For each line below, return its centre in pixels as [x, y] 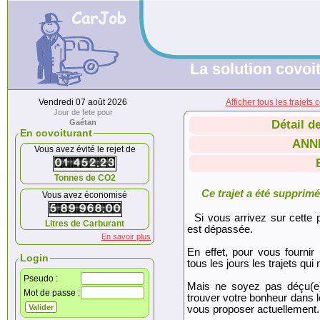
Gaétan [83, 122]
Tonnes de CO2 [85, 178]
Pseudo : [41, 279]
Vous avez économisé [85, 195]
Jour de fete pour [83, 112]
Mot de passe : [52, 293]
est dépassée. [220, 229]
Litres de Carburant [85, 224]
